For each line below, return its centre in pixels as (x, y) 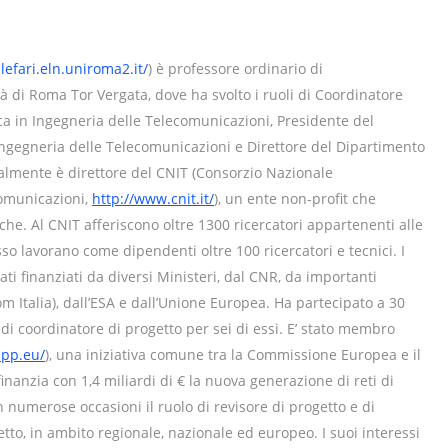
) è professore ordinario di (235, 68)
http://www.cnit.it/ (153, 198)
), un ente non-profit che (295, 198)
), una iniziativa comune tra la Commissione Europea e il (233, 354)
